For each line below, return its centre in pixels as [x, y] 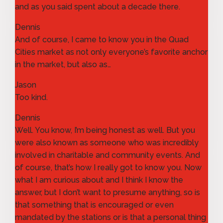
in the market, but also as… [63, 64]
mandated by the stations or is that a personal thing [111, 217]
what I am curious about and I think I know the [99, 180]
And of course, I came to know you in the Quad [102, 39]
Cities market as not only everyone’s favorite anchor [111, 52]
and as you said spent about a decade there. [98, 6]
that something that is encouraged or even [94, 205]
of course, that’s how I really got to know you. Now [108, 167]
